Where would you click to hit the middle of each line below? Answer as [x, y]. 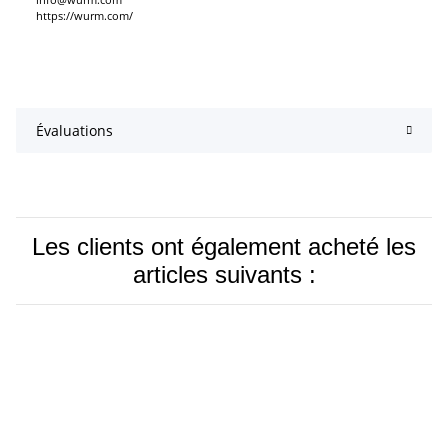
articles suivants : [224, 275]
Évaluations [74, 131]
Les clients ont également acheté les [224, 247]
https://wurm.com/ [84, 16]
